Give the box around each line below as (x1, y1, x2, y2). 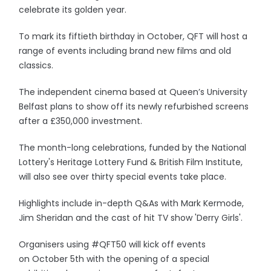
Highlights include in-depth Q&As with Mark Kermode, (19, 197, 244, 209)
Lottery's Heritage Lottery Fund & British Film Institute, (19, 156, 243, 168)
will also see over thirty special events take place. (19, 171, 227, 183)
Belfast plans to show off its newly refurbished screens (19, 100, 249, 113)
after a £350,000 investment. (19, 115, 143, 127)
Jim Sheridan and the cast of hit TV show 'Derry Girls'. (19, 212, 243, 224)
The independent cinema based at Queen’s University (19, 86, 248, 98)
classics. (19, 59, 54, 71)
